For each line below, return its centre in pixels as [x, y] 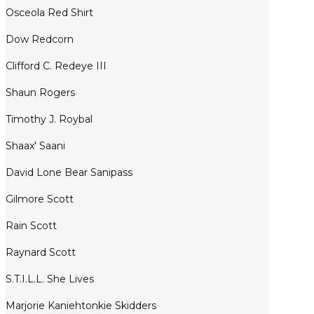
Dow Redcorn [40, 40]
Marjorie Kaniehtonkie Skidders [81, 306]
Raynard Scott [41, 253]
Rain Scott [31, 226]
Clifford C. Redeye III [56, 66]
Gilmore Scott [40, 199]
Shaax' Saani [35, 146]
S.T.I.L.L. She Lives [50, 279]
